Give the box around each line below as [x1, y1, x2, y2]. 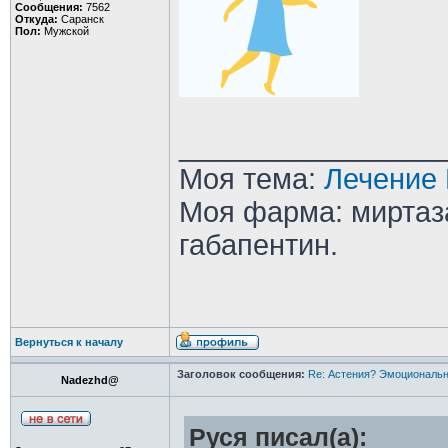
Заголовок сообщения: [176, 368, 305, 380]
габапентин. [178, 229, 338, 261]
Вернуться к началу [14, 336, 123, 348]
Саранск [57, 13, 104, 25]
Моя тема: [178, 163, 324, 195]
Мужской [40, 25, 89, 37]
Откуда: [14, 13, 58, 25]
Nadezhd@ [60, 374, 119, 386]
